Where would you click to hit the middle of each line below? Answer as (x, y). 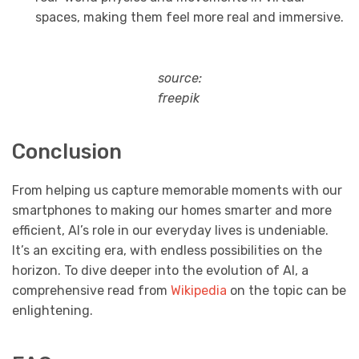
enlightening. (52, 311)
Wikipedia (199, 291)
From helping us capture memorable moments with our (177, 191)
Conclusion (67, 151)
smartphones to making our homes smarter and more (172, 211)
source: (179, 78)
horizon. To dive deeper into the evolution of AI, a (160, 271)
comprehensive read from (91, 291)
